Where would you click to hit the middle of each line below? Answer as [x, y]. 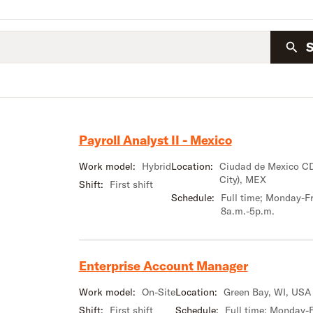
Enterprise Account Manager [163, 265]
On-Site [158, 292]
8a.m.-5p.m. [247, 211]
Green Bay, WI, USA [267, 292]
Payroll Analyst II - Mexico [155, 140]
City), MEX [242, 179]
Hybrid [156, 166]
